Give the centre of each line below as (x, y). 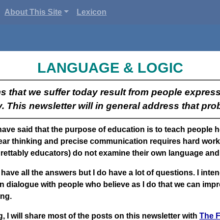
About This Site (33, 12)
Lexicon (92, 12)
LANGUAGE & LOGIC (110, 68)
